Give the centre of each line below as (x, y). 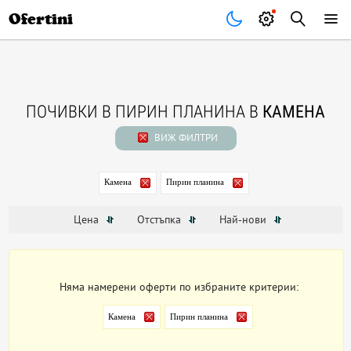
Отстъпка (160, 220)
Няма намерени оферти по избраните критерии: (180, 287)
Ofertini (41, 19)
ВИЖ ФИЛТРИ (185, 138)
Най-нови (244, 220)
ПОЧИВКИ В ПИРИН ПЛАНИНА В (144, 112)
